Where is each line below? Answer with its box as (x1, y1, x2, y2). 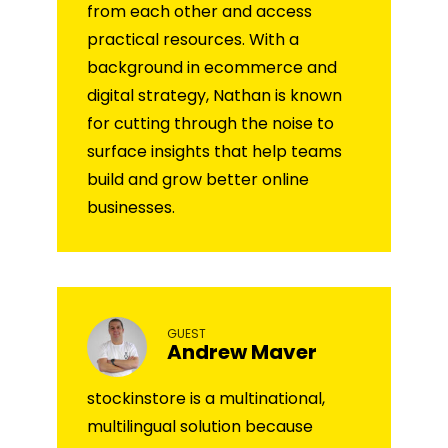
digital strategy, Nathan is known (87, 83, 342, 107)
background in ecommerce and (87, 55, 337, 79)
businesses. (87, 195, 175, 219)
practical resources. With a (87, 27, 299, 51)
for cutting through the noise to (87, 111, 334, 135)
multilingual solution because (87, 414, 313, 438)
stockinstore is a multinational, (87, 386, 325, 410)
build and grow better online (87, 167, 309, 191)
